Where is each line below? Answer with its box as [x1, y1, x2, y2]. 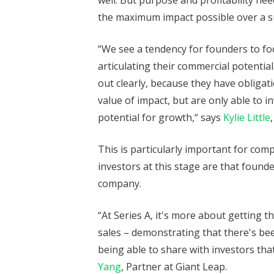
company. [98, 177, 141, 190]
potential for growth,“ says [98, 111, 223, 124]
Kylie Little [223, 111, 270, 124]
